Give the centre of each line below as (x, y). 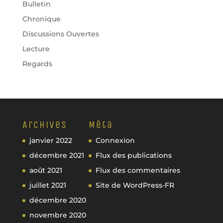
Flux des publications (133, 155)
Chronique (41, 19)
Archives (45, 125)
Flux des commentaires (138, 170)
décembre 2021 (56, 155)
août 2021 (46, 170)
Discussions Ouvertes (60, 34)
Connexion (115, 140)
